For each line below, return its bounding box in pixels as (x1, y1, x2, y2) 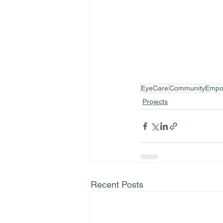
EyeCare (141, 84, 168, 92)
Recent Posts (91, 179, 143, 190)
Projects (142, 98, 168, 106)
